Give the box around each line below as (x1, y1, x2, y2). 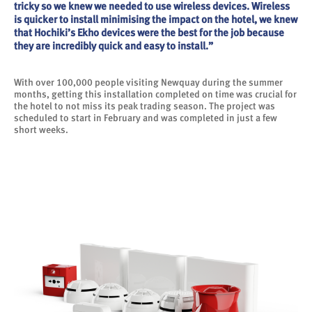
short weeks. (14, 124, 68, 135)
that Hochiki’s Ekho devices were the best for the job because (14, 26, 284, 39)
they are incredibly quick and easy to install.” (14, 40, 213, 52)
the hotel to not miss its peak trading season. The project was (14, 100, 275, 111)
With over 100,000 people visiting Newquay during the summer (14, 77, 283, 88)
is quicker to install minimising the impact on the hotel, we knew (14, 13, 297, 26)
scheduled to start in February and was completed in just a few (14, 112, 277, 123)
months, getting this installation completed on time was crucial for (14, 88, 297, 100)
